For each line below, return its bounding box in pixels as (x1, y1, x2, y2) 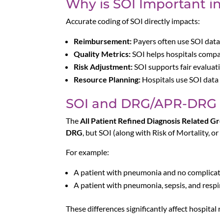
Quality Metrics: (74, 49, 131, 58)
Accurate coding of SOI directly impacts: (66, 16, 200, 26)
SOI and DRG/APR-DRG (66, 95, 217, 111)
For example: (66, 147, 110, 157)
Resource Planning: (74, 74, 141, 84)
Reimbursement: (74, 36, 132, 46)
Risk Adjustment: (74, 61, 133, 71)
